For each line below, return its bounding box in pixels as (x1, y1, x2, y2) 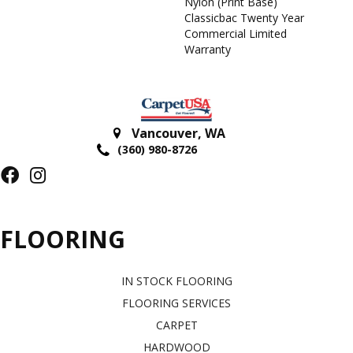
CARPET (155, 317, 198, 333)
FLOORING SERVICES (122, 295, 231, 310)
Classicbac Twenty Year (184, 10, 304, 26)
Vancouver (132, 124, 198, 142)
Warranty (184, 42, 231, 58)
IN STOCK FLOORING (121, 273, 232, 288)
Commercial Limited (184, 26, 287, 42)
